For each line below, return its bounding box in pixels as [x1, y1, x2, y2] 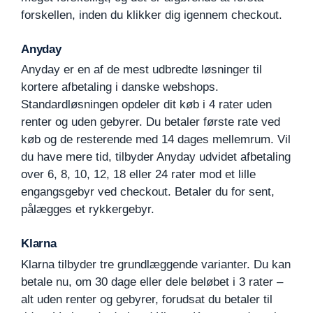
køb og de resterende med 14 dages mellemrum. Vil [21, 133, 291, 147]
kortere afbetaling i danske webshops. [21, 80, 219, 94]
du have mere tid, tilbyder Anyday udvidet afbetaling [21, 150, 291, 164]
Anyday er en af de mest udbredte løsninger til [21, 63, 262, 77]
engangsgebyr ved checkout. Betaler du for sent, [21, 185, 275, 199]
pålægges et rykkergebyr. [21, 203, 154, 217]
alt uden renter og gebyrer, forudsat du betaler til [21, 292, 272, 306]
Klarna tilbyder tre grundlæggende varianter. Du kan [21, 257, 291, 271]
